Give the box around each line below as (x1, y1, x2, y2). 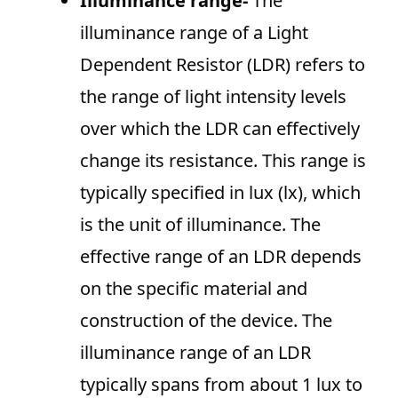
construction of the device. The (80, 308, 332, 333)
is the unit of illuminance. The (80, 212, 321, 237)
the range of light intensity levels (80, 84, 346, 109)
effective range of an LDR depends (80, 244, 362, 269)
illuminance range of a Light (80, 20, 308, 45)
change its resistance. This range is (80, 148, 366, 173)
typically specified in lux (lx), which (80, 180, 361, 205)
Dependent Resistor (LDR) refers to (80, 52, 365, 77)
